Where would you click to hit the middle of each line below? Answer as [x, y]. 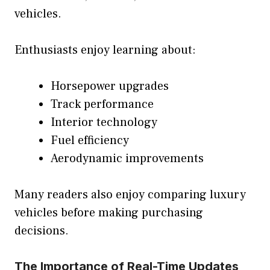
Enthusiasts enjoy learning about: [105, 50]
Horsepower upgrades [110, 86]
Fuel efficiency [90, 140]
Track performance [102, 104]
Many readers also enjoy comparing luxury [130, 194]
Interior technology [104, 122]
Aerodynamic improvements [127, 158]
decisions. [42, 231]
